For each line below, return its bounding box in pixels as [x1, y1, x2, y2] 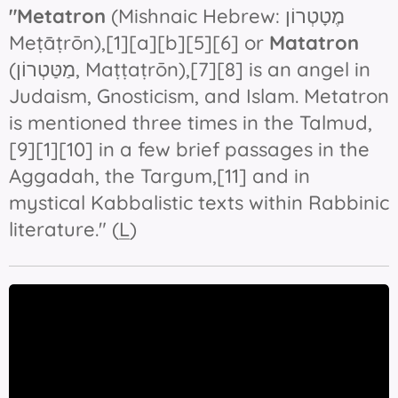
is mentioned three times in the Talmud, [9, 110, 372, 136]
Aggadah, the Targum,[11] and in [9, 163, 310, 189]
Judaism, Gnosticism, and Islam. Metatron [9, 84, 389, 109]
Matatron [269, 30, 359, 56]
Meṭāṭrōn [9, 30, 94, 56]
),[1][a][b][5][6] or [94, 30, 269, 56]
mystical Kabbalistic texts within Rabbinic [9, 190, 389, 216]
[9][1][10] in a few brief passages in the [9, 137, 370, 163]
